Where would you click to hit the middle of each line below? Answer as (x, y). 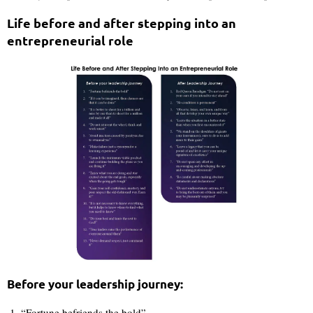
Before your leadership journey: (95, 284)
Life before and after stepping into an (122, 22)
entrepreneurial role (70, 40)
